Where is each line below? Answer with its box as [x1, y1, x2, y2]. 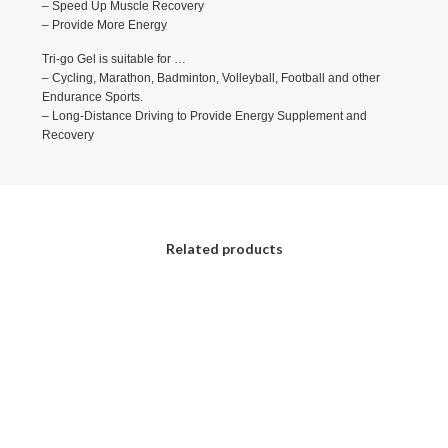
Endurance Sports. [41, 90, 143, 105]
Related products [165, 239, 283, 257]
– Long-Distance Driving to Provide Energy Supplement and [41, 109, 367, 124]
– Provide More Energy [41, 17, 167, 32]
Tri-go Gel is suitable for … [41, 52, 186, 67]
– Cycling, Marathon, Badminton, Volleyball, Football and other [41, 71, 380, 86]
